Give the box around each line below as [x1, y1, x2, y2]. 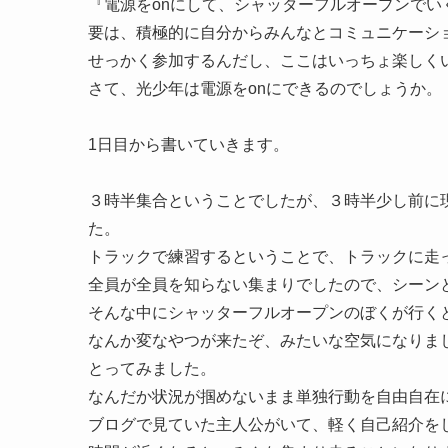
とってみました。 [88, 360, 216, 377]
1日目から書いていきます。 [88, 136, 289, 153]
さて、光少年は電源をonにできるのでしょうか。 [88, 80, 442, 97]
